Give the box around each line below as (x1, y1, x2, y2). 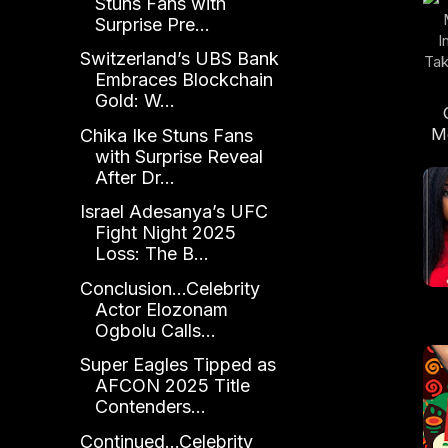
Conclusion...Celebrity (79, 277, 260, 299)
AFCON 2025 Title (94, 375, 250, 397)
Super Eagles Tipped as (79, 354, 276, 376)
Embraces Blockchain (94, 69, 273, 91)
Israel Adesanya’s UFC (79, 201, 268, 223)
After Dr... (94, 166, 175, 188)
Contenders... (94, 396, 206, 418)
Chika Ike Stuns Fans (79, 124, 253, 146)
